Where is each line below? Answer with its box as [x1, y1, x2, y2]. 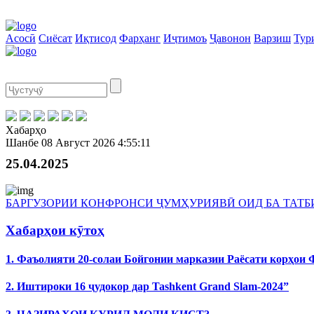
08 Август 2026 [41, 137, 115, 149]
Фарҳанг [119, 32, 161, 44]
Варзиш [254, 32, 291, 44]
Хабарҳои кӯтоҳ [6, 222, 104, 238]
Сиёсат [39, 32, 72, 44]
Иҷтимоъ [163, 32, 207, 44]
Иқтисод [75, 32, 116, 44]
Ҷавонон [210, 32, 251, 44]
